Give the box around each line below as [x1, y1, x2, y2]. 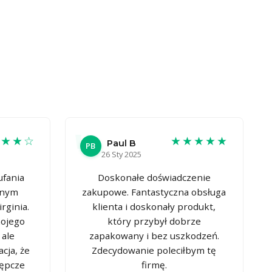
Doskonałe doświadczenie [97, 171, 211, 183]
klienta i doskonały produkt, [92, 200, 216, 212]
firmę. [141, 258, 167, 271]
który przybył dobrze [107, 214, 201, 227]
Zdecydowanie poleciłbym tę [92, 243, 217, 256]
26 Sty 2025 [101, 148, 141, 160]
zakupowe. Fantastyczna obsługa [82, 185, 226, 198]
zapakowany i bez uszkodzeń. [89, 229, 219, 242]
